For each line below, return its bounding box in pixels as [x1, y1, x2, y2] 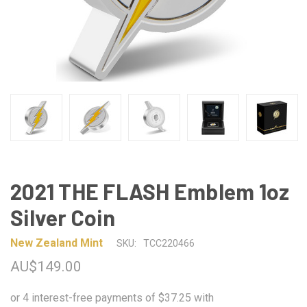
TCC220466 [143, 238, 195, 249]
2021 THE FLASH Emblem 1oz [10, 178, 290, 204]
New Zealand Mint [10, 236, 103, 249]
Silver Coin [10, 204, 115, 230]
